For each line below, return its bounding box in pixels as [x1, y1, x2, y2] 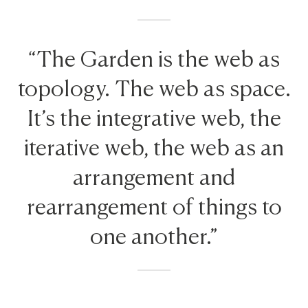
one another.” [90, 217, 218, 250]
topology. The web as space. [17, 69, 291, 102]
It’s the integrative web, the [27, 99, 281, 131]
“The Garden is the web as [28, 40, 280, 72]
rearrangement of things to [26, 188, 282, 220]
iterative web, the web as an [24, 129, 284, 161]
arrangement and [72, 158, 236, 190]
